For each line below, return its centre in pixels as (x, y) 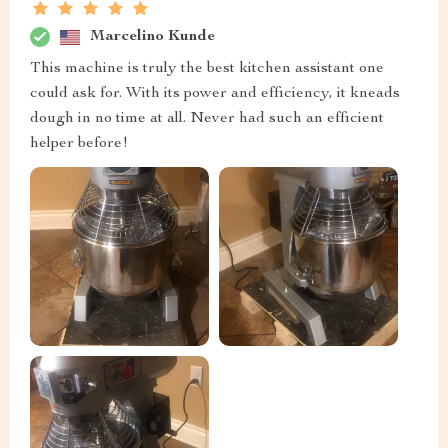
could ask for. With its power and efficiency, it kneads (215, 94)
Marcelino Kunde (152, 36)
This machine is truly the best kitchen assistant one (207, 69)
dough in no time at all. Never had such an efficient (207, 119)
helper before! (79, 144)
